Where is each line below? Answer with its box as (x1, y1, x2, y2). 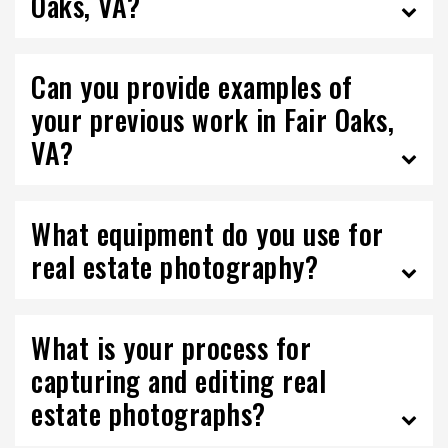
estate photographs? (31, 393, 266, 434)
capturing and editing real (31, 360, 326, 401)
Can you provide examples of (31, 66, 353, 107)
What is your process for (31, 327, 311, 368)
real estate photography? (31, 246, 318, 287)
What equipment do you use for (31, 213, 384, 254)
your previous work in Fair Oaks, (31, 99, 394, 140)
